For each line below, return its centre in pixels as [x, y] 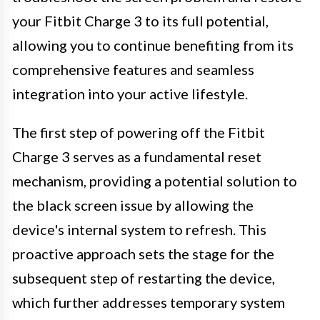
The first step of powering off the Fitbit [139, 132]
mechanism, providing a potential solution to [155, 180]
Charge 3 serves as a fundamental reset [137, 156]
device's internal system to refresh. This [139, 229]
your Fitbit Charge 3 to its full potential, [140, 20]
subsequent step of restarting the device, [144, 277]
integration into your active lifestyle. [130, 93]
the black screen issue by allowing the [133, 205]
